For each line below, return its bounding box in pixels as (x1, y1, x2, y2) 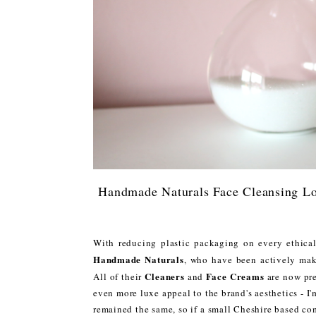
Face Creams (206, 269, 265, 283)
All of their (93, 269, 145, 283)
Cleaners (145, 269, 185, 283)
